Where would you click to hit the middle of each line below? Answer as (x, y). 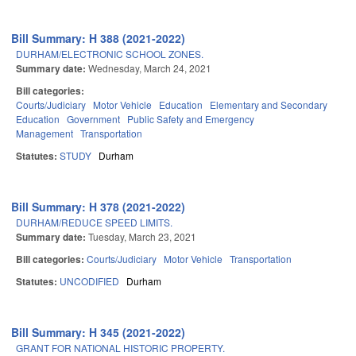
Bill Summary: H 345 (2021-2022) (99, 333)
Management (44, 133)
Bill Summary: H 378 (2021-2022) (99, 207)
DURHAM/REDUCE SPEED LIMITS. (94, 222)
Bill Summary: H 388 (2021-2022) (99, 39)
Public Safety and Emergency (191, 119)
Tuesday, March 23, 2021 (142, 237)
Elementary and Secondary (269, 105)
